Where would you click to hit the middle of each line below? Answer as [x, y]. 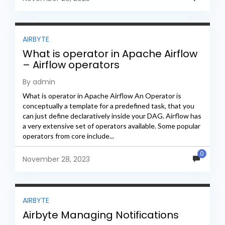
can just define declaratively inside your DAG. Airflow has [112, 116]
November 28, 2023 [56, 159]
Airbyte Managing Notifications [101, 215]
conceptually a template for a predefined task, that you [108, 106]
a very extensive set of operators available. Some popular [111, 126]
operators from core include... [68, 136]
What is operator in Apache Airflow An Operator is [102, 96]
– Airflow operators [71, 65]
